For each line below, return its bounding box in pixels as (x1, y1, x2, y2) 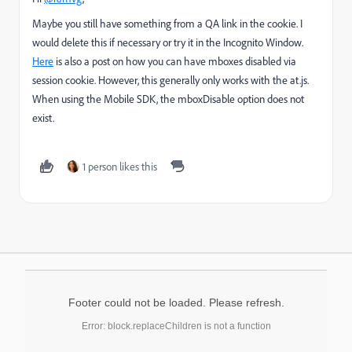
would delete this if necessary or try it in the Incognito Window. (32, 35, 303, 49)
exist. (32, 111, 54, 124)
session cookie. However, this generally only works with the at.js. (32, 73, 309, 86)
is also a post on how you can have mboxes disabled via (53, 54, 296, 68)
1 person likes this (82, 159, 157, 173)
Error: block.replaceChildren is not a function (81, 321, 271, 332)
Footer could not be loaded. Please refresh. (68, 296, 284, 309)
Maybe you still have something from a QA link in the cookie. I (32, 16, 302, 30)
